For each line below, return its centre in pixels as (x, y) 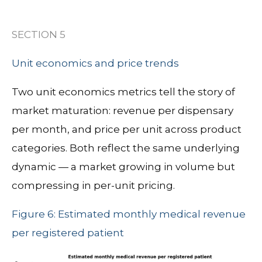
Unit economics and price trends (95, 63)
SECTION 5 (39, 34)
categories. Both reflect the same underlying (126, 148)
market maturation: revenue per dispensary (123, 110)
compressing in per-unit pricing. (93, 185)
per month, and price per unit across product (127, 129)
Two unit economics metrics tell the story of (123, 92)
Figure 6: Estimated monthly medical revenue (129, 214)
